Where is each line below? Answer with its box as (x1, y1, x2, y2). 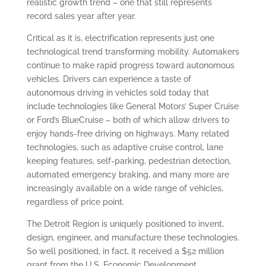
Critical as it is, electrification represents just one (26, 33, 214, 43)
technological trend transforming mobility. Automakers (26, 47, 239, 56)
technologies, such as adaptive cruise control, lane (26, 142, 223, 152)
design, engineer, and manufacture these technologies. (26, 233, 239, 242)
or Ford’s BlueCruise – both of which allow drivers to (26, 115, 229, 125)
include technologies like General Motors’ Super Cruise (26, 102, 239, 111)
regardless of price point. (26, 197, 124, 207)
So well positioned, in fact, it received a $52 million (26, 246, 224, 256)
